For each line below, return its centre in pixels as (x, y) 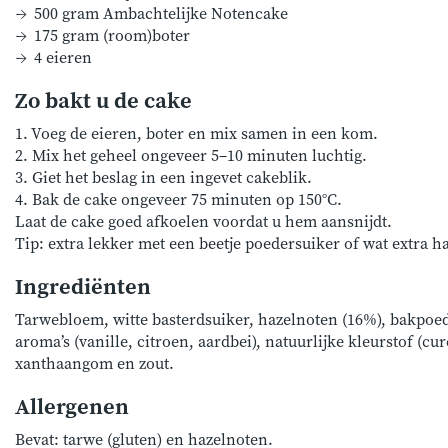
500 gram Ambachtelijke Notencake (161, 14)
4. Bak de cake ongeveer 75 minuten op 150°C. (178, 200)
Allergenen (72, 407)
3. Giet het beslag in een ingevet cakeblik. (163, 178)
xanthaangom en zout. (94, 364)
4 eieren (63, 58)
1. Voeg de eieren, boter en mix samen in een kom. (196, 134)
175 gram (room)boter (112, 36)
